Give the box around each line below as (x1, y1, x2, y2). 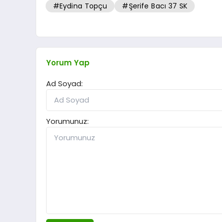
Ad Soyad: (46, 78, 83, 89)
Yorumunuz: (46, 116, 89, 127)
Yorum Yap (46, 57, 90, 68)
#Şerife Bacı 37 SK (122, 1, 188, 11)
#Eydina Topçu (53, 1, 108, 11)
